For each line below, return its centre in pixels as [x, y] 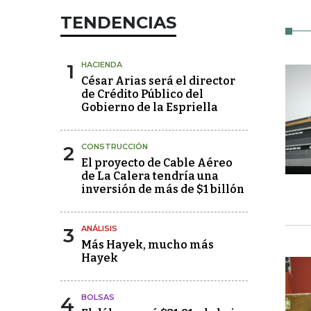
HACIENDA [102, 65]
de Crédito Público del [142, 94]
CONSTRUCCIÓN [115, 146]
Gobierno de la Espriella [150, 107]
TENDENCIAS [118, 23]
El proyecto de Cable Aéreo [157, 163]
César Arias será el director [158, 81]
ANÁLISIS [99, 228]
